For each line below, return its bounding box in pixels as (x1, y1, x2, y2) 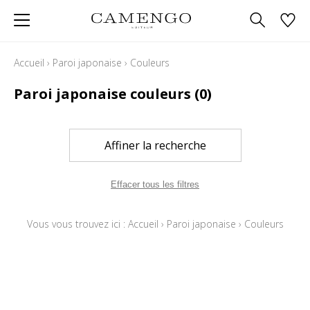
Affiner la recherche (104, 138, 206, 153)
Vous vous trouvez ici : (26, 217, 128, 230)
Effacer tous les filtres (111, 179, 199, 190)
